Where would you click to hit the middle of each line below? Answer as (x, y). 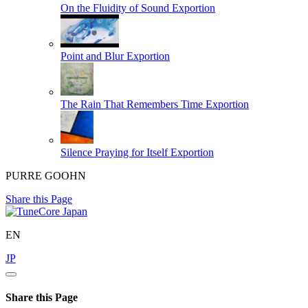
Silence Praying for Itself (114, 152)
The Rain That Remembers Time (132, 104)
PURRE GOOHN (46, 175)
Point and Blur (92, 56)
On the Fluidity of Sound (115, 8)
